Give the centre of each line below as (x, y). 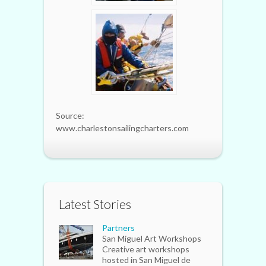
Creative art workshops (146, 249)
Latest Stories (95, 204)
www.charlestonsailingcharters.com (122, 128)
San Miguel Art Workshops (152, 238)
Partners (118, 227)
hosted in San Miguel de (146, 259)
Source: (70, 115)
